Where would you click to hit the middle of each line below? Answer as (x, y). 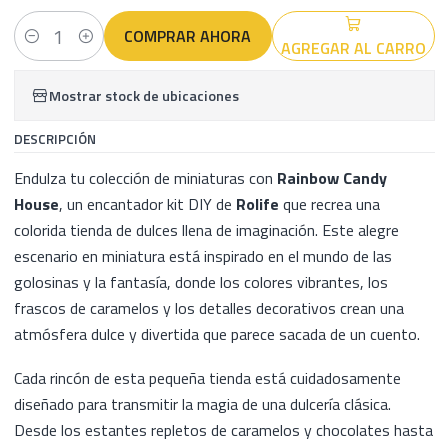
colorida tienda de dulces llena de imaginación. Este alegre (206, 230)
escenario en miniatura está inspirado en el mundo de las (202, 256)
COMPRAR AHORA (188, 36)
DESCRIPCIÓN (54, 139)
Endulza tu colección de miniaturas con (145, 178)
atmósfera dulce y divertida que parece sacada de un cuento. (216, 334)
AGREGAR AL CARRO (353, 48)
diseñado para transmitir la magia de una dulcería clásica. (202, 404)
